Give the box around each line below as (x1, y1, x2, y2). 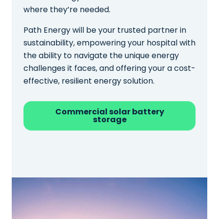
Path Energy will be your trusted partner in (23, 24, 186, 36)
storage (92, 113, 127, 125)
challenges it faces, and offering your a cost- (23, 62, 196, 74)
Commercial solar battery (55, 106, 164, 117)
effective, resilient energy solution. (23, 75, 154, 87)
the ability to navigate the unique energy (23, 49, 179, 61)
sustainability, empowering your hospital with (23, 37, 196, 48)
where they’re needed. (23, 3, 110, 15)
